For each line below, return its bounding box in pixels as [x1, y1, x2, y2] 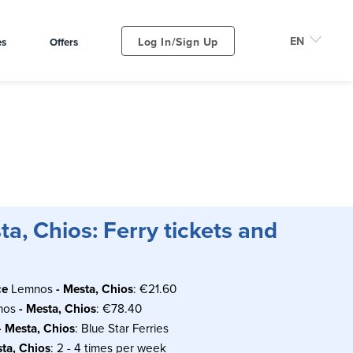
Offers [50, 34, 79, 50]
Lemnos [10, 279, 56, 297]
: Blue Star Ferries [74, 318, 169, 336]
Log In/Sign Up [138, 33, 218, 50]
